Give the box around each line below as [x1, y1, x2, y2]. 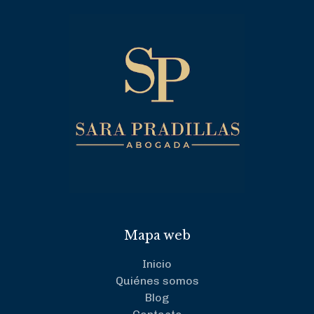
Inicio [142, 257, 172, 271]
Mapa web [123, 228, 191, 244]
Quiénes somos [115, 274, 199, 288]
